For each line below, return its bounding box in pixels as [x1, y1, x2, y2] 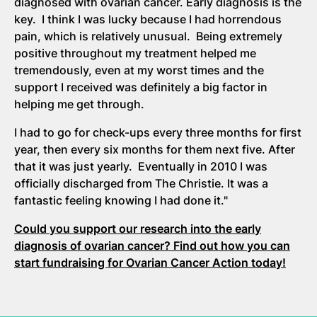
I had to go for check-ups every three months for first [14, 125, 301, 139]
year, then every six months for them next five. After [14, 142, 295, 156]
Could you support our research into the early [14, 221, 261, 236]
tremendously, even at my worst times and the [14, 62, 264, 77]
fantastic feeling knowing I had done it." [14, 192, 228, 207]
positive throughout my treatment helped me [14, 45, 256, 60]
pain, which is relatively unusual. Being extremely [14, 28, 282, 43]
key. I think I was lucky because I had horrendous [14, 11, 282, 26]
